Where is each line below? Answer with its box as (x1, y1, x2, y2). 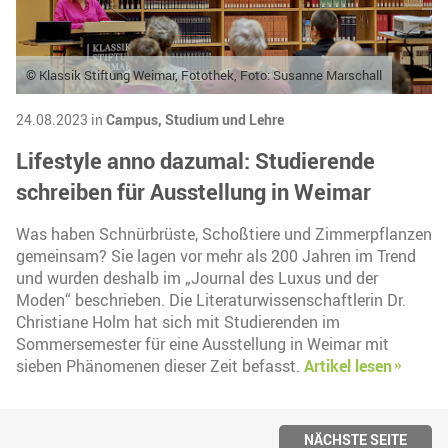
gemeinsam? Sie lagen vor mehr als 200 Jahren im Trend (16, 245, 416, 267)
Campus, (106, 110, 165, 129)
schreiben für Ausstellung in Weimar (16, 176, 371, 207)
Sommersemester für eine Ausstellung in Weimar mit (16, 333, 389, 355)
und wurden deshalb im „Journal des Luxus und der (16, 267, 378, 289)
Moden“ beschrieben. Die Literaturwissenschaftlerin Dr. (16, 289, 406, 311)
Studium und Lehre (165, 110, 284, 129)
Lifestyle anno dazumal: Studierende (16, 145, 375, 176)
